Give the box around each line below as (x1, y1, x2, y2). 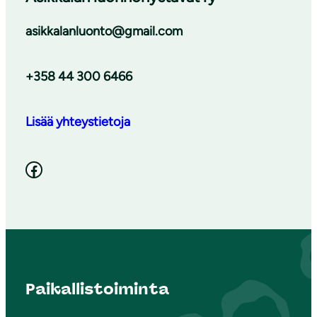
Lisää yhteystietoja (25, 114, 130, 129)
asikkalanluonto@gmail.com (25, 23, 183, 39)
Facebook (25, 158, 33, 179)
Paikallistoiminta (25, 279, 169, 299)
